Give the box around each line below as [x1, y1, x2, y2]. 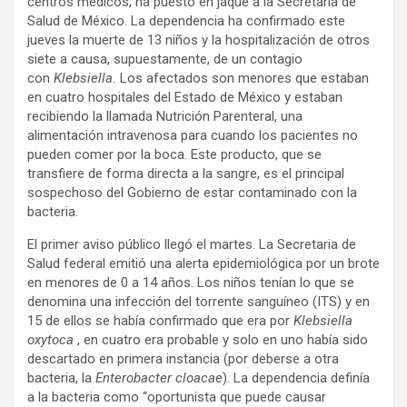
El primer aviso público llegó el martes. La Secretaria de [27, 236, 356, 253]
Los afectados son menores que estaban [120, 70, 369, 86]
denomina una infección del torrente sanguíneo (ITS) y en [27, 293, 370, 310]
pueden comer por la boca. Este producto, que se [27, 146, 322, 163]
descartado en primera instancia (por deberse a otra [27, 351, 339, 367]
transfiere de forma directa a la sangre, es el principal [27, 165, 344, 182]
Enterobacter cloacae [95, 370, 223, 386]
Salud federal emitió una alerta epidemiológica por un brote [27, 255, 380, 272]
